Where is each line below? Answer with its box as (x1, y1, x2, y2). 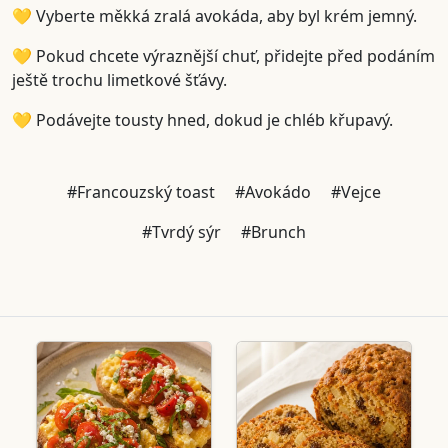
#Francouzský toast (67, 181, 215, 204)
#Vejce (331, 181, 381, 204)
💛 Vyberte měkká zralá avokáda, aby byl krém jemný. (12, 5, 417, 28)
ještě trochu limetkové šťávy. (12, 69, 227, 92)
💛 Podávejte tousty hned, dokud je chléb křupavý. (12, 109, 393, 132)
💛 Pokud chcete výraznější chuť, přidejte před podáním (12, 45, 435, 68)
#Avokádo (235, 181, 311, 204)
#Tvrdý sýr (142, 221, 221, 244)
